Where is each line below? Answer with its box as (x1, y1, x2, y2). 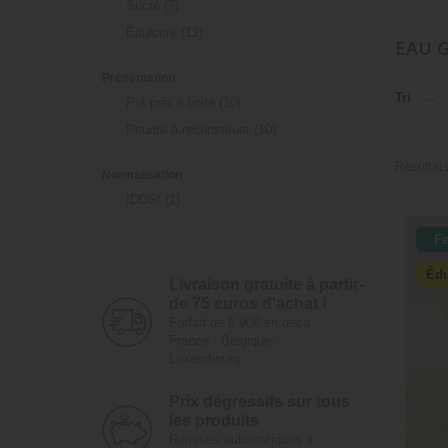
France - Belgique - (168, 333, 279, 349)
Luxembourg (168, 351, 240, 367)
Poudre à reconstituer (126, 122, 250, 138)
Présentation (102, 71, 175, 86)
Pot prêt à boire (126, 95, 215, 111)
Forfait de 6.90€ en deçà (168, 315, 310, 331)
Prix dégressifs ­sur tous (168, 393, 350, 411)
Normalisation (102, 168, 182, 183)
